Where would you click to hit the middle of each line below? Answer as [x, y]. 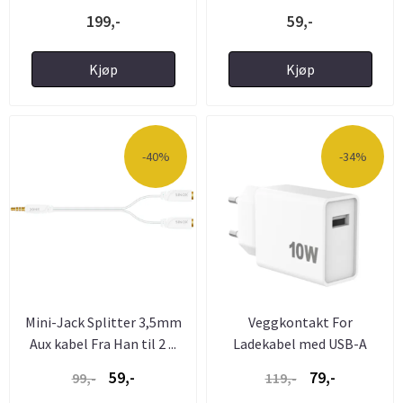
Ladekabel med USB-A [300, 343]
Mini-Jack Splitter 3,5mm [103, 322]
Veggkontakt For [300, 322]
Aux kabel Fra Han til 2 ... [103, 343]
